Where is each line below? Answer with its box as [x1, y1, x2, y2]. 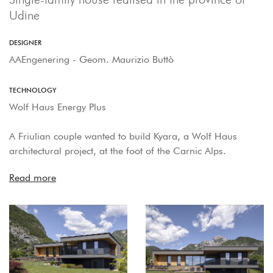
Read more [9, 171, 56, 183]
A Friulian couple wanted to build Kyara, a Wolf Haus [9, 130, 237, 142]
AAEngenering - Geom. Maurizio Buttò [9, 53, 174, 65]
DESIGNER [9, 38, 41, 47]
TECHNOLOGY [9, 85, 57, 94]
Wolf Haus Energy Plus [9, 101, 106, 113]
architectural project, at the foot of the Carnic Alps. [9, 144, 226, 157]
